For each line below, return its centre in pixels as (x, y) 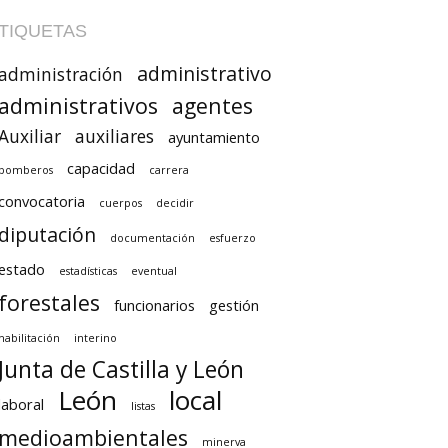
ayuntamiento (214, 137)
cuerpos (120, 203)
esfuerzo (232, 238)
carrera (169, 170)
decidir (175, 203)
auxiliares (114, 136)
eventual (154, 271)
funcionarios (154, 305)
